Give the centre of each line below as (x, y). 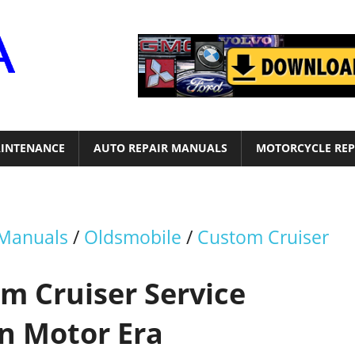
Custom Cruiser (263, 237)
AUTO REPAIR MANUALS (160, 148)
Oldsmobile (133, 237)
